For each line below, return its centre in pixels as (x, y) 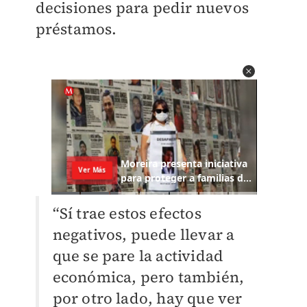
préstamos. (76, 29)
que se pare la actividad (138, 256)
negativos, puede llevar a (144, 235)
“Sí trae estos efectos (127, 213)
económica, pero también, (148, 277)
